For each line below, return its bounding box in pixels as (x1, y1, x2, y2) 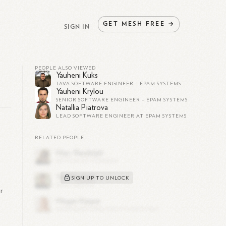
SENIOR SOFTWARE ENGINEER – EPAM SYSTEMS (55, 97, 188, 102)
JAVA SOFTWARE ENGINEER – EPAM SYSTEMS (55, 81, 181, 86)
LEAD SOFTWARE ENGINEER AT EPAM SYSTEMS (55, 114, 187, 119)
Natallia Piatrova (55, 103, 108, 111)
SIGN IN (64, 21, 90, 31)
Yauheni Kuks (55, 71, 98, 79)
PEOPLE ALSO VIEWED (34, 66, 96, 71)
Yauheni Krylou (55, 87, 103, 95)
